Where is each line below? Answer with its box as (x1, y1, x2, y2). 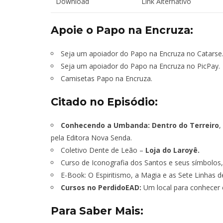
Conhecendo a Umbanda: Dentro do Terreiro (61, 120, 219, 130)
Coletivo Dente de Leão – (61, 145, 145, 155)
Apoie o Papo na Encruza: (51, 24, 193, 37)
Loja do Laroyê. (145, 145, 200, 155)
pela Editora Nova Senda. (51, 133, 132, 143)
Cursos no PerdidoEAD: (61, 183, 143, 193)
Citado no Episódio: (51, 96, 158, 109)
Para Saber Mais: (51, 205, 143, 218)
